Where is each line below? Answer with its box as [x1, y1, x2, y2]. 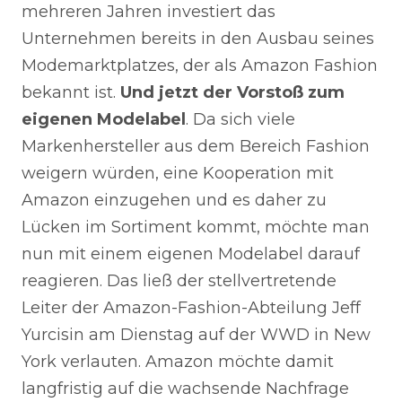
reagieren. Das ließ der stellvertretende [22, 270, 336, 291]
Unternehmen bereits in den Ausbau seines [22, 28, 374, 48]
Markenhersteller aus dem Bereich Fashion [22, 135, 370, 156]
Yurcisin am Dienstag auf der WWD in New [22, 324, 371, 345]
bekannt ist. [22, 82, 120, 102]
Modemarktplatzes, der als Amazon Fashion [22, 55, 378, 75]
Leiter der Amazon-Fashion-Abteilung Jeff [22, 297, 361, 318]
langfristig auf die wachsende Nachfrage [22, 378, 349, 398]
